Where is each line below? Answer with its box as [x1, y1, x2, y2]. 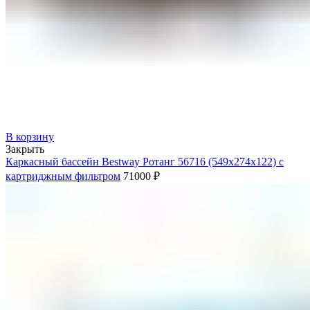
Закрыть [6, 143, 44, 155]
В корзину [6, 130, 54, 143]
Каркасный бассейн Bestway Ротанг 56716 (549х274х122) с [6, 155, 284, 167]
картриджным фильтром [6, 170, 120, 182]
